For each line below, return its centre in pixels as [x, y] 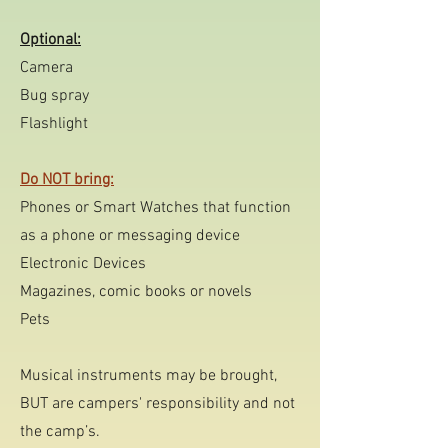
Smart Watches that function [190, 208]
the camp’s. [60, 432]
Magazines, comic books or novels [136, 292]
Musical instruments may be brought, [148, 376]
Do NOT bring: [67, 180]
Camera [46, 68]
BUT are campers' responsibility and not [157, 404]
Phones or [54, 208]
